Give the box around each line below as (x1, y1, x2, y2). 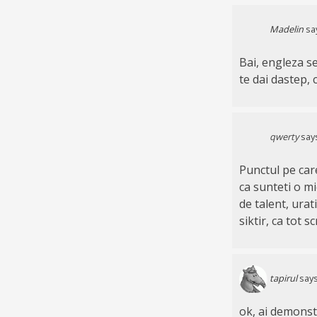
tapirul (269, 272, 297, 285)
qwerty (269, 130, 299, 144)
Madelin (269, 23, 304, 36)
